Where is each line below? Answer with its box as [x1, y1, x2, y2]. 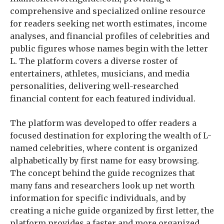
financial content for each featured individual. [10, 93, 195, 103]
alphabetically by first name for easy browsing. [10, 155, 199, 165]
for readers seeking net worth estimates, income [10, 18, 207, 28]
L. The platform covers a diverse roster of [10, 56, 177, 66]
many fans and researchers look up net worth [10, 180, 194, 190]
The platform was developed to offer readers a [10, 118, 196, 128]
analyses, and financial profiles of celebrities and [10, 31, 209, 41]
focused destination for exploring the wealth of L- [10, 130, 211, 140]
